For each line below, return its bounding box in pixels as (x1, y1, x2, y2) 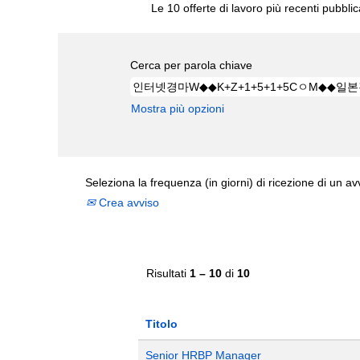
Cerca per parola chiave (130, 58, 252, 72)
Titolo (145, 317, 178, 330)
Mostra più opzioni (131, 101, 224, 115)
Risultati (146, 266, 190, 280)
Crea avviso (96, 195, 159, 209)
